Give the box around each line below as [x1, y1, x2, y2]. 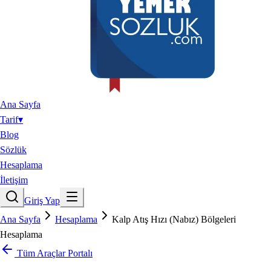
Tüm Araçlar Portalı [15, 248, 93, 258]
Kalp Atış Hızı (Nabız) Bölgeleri [112, 214, 236, 224]
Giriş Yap [24, 195, 60, 206]
